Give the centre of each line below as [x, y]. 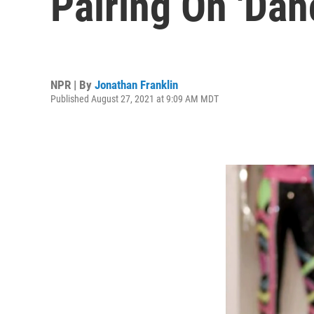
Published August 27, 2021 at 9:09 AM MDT [135, 98]
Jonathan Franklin [136, 84]
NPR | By [73, 84]
